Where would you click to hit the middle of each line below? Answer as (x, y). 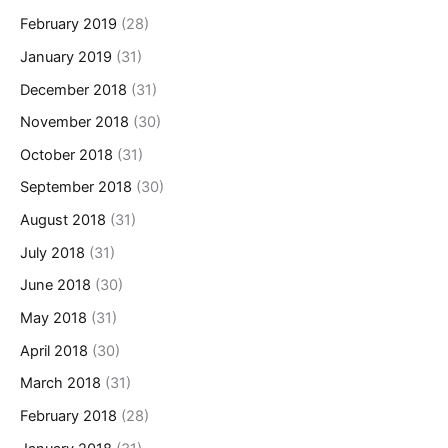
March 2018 (60, 383)
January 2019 (66, 56)
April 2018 (54, 350)
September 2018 (76, 187)
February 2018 (68, 415)
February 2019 (68, 24)
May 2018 (53, 318)
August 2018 (63, 220)
